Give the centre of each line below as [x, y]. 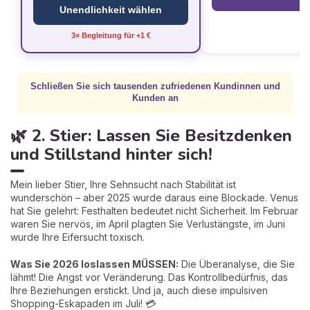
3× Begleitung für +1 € [111, 35]
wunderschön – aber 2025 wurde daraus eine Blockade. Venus [154, 197]
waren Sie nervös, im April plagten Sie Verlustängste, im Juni [148, 224]
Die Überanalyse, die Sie [237, 264]
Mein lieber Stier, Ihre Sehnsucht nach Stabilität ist [123, 184]
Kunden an [155, 98]
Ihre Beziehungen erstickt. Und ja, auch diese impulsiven [139, 290]
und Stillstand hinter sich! [111, 154]
